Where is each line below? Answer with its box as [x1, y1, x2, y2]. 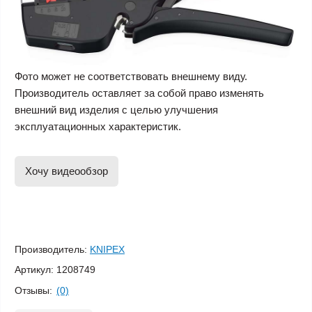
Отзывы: [15, 284, 52, 296]
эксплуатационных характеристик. [15, 120, 181, 132]
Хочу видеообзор [25, 164, 108, 177]
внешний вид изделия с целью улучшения [15, 103, 218, 116]
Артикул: [15, 264, 54, 276]
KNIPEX [90, 244, 125, 256]
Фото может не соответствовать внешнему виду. [15, 70, 247, 82]
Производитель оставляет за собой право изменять [15, 86, 264, 99]
